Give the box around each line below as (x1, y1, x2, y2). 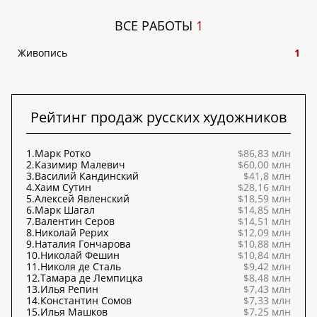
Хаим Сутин (35, 180, 91, 194)
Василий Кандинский (35, 169, 139, 183)
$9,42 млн (243, 260, 291, 273)
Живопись (17, 46, 67, 59)
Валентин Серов (35, 214, 115, 228)
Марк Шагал (35, 203, 95, 217)
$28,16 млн (238, 180, 291, 194)
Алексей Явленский (35, 192, 129, 205)
